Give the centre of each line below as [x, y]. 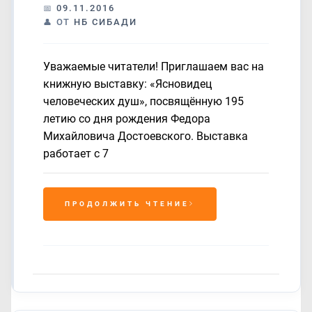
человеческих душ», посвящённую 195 [143, 101]
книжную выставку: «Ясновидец [127, 84]
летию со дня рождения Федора [127, 119]
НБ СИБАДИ [106, 22]
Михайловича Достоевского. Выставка [146, 136]
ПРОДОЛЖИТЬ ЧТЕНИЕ [127, 204]
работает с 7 [76, 154]
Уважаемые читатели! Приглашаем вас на [154, 67]
